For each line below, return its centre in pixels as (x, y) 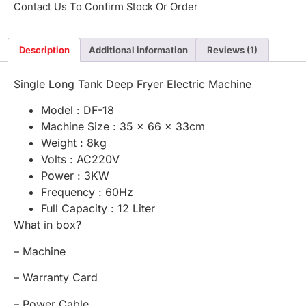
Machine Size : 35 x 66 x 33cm (123, 127)
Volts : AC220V (80, 159)
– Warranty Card (56, 278)
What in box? (47, 225)
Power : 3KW (75, 176)
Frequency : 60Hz (87, 192)
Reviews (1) (232, 50)
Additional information (138, 50)
